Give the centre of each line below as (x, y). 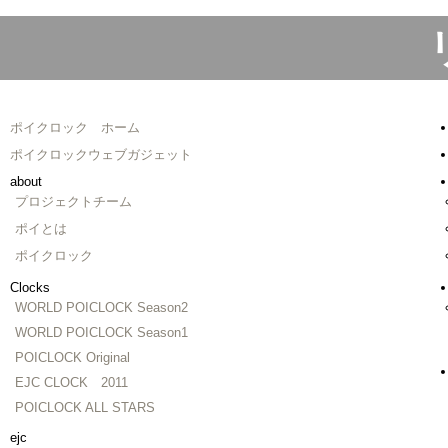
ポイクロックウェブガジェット (101, 154)
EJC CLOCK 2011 (71, 382)
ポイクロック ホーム (75, 127)
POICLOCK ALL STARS (85, 407)
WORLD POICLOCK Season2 (101, 307)
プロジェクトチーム (73, 201)
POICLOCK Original (72, 357)
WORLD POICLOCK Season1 (101, 332)
